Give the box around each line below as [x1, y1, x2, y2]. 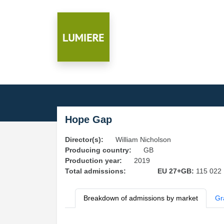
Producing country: [65, 146, 131, 154]
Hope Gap [65, 114, 112, 125]
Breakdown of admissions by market [83, 194, 198, 202]
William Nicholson [115, 135, 171, 143]
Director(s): [65, 135, 103, 143]
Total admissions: [65, 167, 126, 175]
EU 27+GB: [157, 167, 196, 175]
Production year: [65, 156, 122, 164]
